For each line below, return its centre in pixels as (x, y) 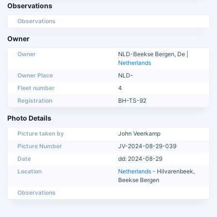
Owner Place (35, 75)
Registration (35, 100)
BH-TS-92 (132, 100)
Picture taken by (41, 133)
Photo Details (29, 118)
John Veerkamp (139, 133)
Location (30, 171)
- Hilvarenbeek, (173, 171)
